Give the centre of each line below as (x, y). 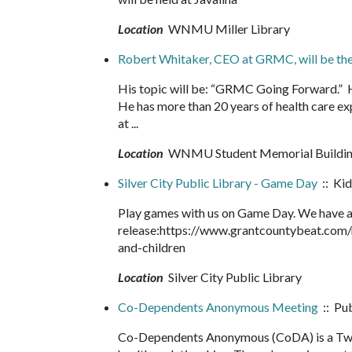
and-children (155, 247)
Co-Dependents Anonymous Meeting (218, 307)
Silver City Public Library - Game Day (218, 183)
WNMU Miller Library (228, 29)
